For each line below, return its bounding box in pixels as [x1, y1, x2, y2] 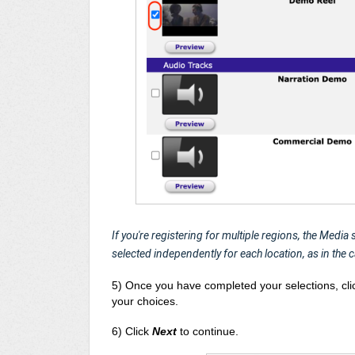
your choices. [112, 294, 181, 307]
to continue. [177, 324, 239, 338]
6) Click [112, 324, 152, 338]
